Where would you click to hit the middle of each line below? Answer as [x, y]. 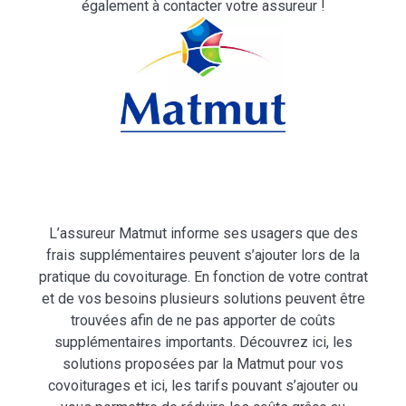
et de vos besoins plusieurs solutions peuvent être [203, 299]
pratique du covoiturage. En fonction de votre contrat [203, 277]
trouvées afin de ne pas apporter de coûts [203, 321]
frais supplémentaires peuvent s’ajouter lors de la [203, 256]
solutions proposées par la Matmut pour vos [203, 364]
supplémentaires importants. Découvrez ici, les [203, 343]
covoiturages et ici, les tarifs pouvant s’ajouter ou [203, 386]
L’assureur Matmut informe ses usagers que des [203, 234]
